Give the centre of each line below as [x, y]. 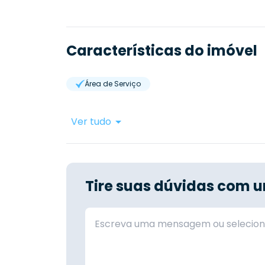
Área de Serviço [113, 84]
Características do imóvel [162, 51]
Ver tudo [91, 122]
